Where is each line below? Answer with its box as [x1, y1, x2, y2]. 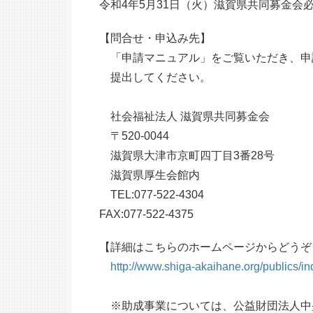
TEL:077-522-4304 [99, 188, 204, 201]
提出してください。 [99, 71, 211, 83]
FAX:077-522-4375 [99, 208, 194, 220]
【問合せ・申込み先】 [99, 31, 211, 44]
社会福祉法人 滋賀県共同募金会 [99, 110, 292, 122]
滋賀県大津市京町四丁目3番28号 [99, 149, 275, 161]
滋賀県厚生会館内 [99, 168, 211, 181]
